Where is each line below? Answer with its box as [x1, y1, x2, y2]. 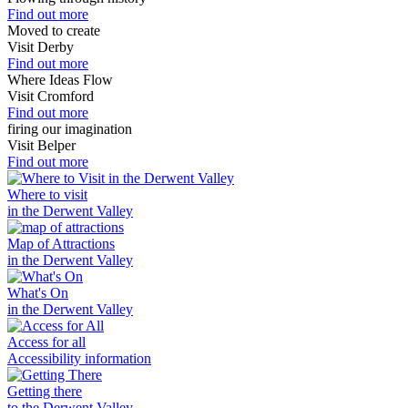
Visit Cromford [7, 88, 94, 104]
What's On [7, 285, 68, 301]
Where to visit [7, 187, 87, 202]
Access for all [7, 334, 86, 350]
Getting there [7, 383, 82, 399]
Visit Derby [7, 39, 74, 55]
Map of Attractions [7, 236, 115, 251]
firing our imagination [7, 121, 132, 137]
